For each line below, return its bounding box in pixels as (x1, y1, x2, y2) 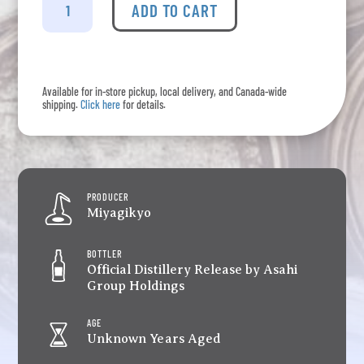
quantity (41, 68, 89, 85)
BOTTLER (87, 247, 123, 259)
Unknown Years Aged (87, 331, 222, 346)
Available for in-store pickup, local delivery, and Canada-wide (42, 84, 288, 98)
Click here (80, 97, 121, 111)
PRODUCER (87, 190, 129, 202)
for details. (120, 97, 167, 111)
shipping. (42, 97, 81, 111)
